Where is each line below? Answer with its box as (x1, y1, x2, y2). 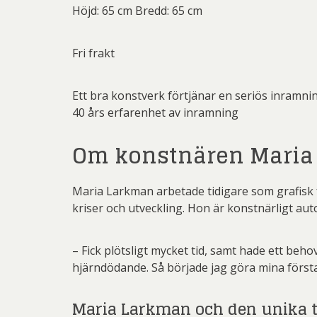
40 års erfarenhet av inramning (72, 105, 238, 120)
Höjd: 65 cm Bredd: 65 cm (72, 3, 202, 18)
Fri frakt (72, 45, 115, 61)
